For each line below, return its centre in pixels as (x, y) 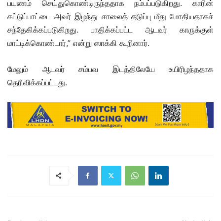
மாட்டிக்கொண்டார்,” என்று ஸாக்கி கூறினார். (78, 43)
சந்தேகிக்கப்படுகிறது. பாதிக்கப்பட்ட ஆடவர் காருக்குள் (110, 30)
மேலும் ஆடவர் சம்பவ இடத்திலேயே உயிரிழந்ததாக (110, 69)
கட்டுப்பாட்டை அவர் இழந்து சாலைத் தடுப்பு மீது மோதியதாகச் (110, 17)
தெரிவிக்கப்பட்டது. (37, 83)
